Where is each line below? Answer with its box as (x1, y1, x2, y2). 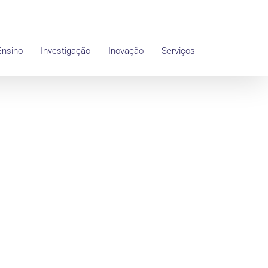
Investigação (41, 45, 90, 56)
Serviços (162, 45, 195, 56)
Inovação (108, 45, 144, 56)
